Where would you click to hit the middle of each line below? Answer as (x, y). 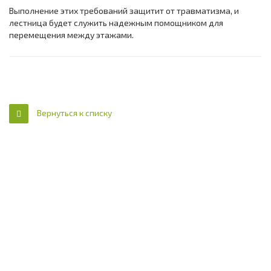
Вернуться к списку (74, 113)
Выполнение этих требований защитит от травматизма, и (124, 10)
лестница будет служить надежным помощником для (116, 22)
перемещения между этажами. (71, 34)
